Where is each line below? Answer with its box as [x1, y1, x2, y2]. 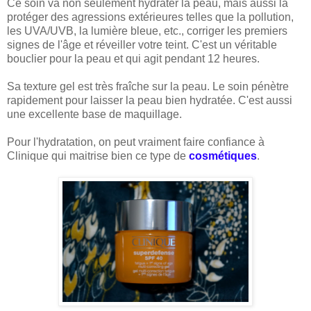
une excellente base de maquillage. [7, 108, 182, 121]
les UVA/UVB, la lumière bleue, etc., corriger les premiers [7, 25, 287, 37]
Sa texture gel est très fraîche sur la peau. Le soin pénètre [7, 81, 289, 93]
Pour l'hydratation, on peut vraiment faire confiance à [7, 136, 264, 149]
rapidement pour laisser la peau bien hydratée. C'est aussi [7, 94, 292, 107]
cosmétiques [189, 150, 257, 162]
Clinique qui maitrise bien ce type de [7, 150, 189, 162]
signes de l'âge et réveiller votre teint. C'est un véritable [7, 39, 277, 51]
